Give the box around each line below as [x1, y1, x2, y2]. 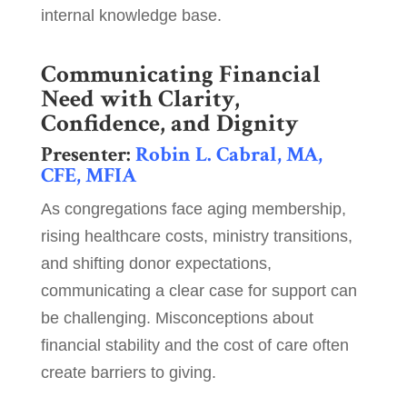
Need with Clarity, [40, 83, 240, 115]
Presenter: [40, 141, 135, 169]
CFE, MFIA [40, 162, 136, 190]
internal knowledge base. [40, 6, 222, 25]
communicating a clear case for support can [40, 282, 357, 301]
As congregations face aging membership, [40, 200, 346, 219]
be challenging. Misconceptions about [40, 309, 313, 328]
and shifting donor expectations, [40, 254, 272, 273]
